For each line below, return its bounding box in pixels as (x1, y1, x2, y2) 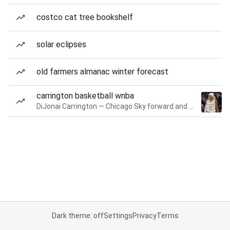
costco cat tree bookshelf (36, 12, 133, 22)
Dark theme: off (51, 212, 104, 220)
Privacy (132, 212, 157, 220)
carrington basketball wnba (36, 91, 134, 101)
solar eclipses (36, 40, 86, 49)
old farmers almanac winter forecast (36, 67, 168, 76)
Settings (103, 212, 132, 220)
